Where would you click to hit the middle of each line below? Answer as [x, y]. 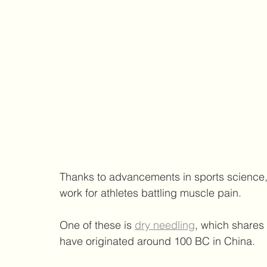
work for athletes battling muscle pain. [150, 193]
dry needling [165, 225]
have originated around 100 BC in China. [157, 241]
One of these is [97, 225]
